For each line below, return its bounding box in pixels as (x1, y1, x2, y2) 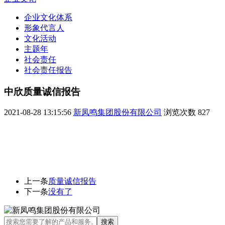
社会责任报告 (24, 65, 72, 74)
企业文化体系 (24, 13, 72, 22)
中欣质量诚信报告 (4, 86, 80, 97)
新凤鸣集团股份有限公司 (73, 108, 162, 117)
